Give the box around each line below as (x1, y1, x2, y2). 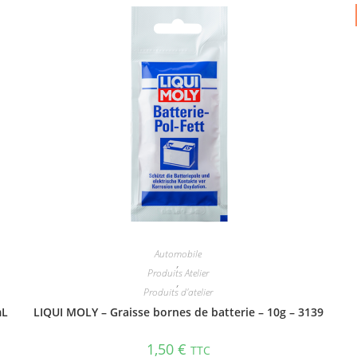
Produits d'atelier (143, 284, 214, 299)
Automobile (155, 246, 202, 261)
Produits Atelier (147, 265, 210, 280)
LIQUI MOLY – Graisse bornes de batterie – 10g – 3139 (33, 304, 324, 320)
